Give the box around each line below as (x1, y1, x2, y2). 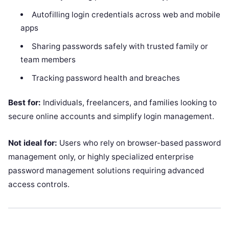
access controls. (8, 179, 70, 189)
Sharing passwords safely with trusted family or (31, 41, 208, 51)
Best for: (8, 98, 41, 107)
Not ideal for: (8, 138, 57, 148)
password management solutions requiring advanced (8, 166, 204, 175)
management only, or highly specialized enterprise (8, 152, 194, 162)
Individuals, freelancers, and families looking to (41, 98, 217, 107)
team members (20, 54, 76, 64)
